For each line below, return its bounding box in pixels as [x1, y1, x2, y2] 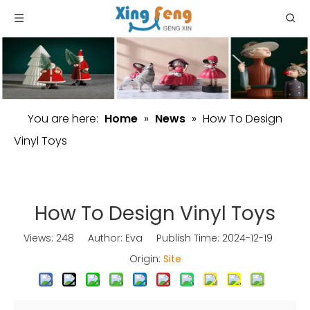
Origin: [129, 252, 163, 266]
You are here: [25, 111, 101, 127]
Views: [24, 231, 56, 246]
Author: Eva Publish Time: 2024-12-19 [74, 231, 286, 246]
